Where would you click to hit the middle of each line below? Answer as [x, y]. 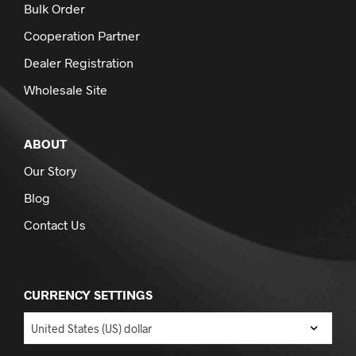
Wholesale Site [66, 90]
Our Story [50, 171]
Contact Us [55, 225]
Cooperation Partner [82, 36]
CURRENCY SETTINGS [88, 295]
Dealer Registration [79, 63]
